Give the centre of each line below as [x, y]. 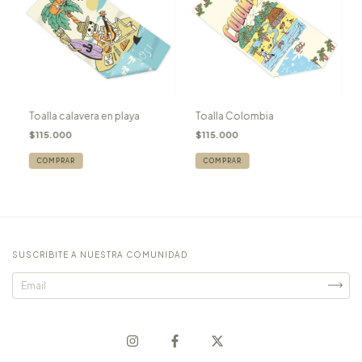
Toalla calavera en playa [84, 116]
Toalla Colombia [234, 116]
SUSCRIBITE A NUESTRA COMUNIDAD [100, 254]
